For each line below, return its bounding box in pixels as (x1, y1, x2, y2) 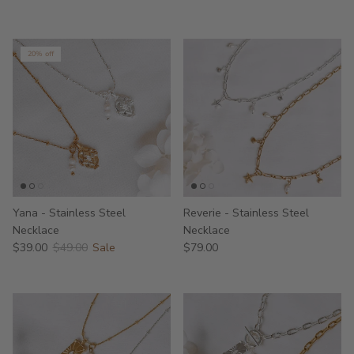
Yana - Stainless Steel (13, 205, 126, 220)
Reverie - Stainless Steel (183, 205, 309, 220)
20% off (28, 49, 54, 59)
